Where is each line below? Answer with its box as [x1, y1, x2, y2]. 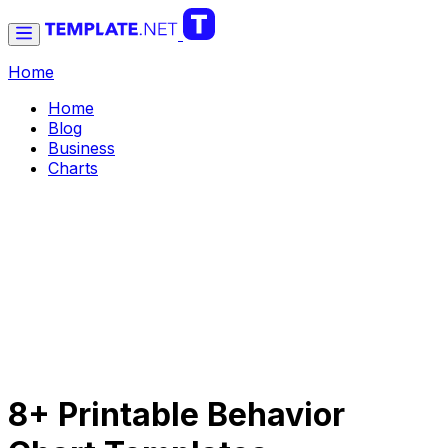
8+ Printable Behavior [8, 395, 345, 435]
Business [48, 138, 115, 158]
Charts [48, 158, 98, 178]
